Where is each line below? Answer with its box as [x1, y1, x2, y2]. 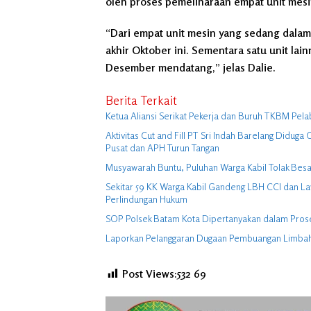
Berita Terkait [106, 92, 177, 108]
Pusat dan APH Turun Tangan [106, 142, 219, 154]
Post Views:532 [122, 267, 191, 281]
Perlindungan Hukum [106, 193, 187, 205]
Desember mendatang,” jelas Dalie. [106, 60, 276, 75]
